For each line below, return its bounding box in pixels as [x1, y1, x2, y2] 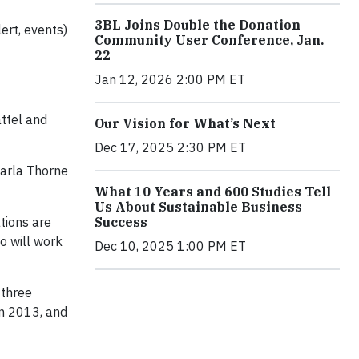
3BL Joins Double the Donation [95, 16, 301, 33]
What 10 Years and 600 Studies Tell [95, 183, 331, 200]
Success [95, 213, 147, 230]
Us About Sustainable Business [95, 198, 302, 215]
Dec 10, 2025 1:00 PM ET [95, 237, 246, 254]
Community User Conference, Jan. [95, 31, 324, 48]
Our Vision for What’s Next [95, 115, 276, 131]
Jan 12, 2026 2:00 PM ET [95, 71, 245, 87]
